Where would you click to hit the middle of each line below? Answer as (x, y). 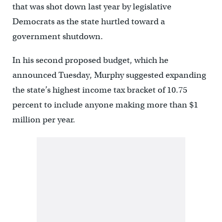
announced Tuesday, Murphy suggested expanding (109, 75)
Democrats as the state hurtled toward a (88, 22)
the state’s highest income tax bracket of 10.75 (100, 90)
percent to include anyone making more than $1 (105, 105)
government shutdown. (57, 37)
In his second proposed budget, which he (90, 60)
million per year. (44, 120)
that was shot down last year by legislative (92, 7)
